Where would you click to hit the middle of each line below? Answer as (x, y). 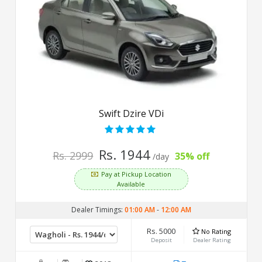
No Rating (216, 231)
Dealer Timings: (98, 209)
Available (131, 184)
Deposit (161, 240)
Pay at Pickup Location (136, 174)
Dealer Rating (212, 240)
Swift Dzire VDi (131, 113)
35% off (192, 156)
